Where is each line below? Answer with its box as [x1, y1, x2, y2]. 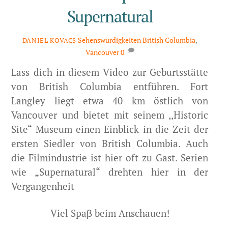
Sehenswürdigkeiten [78, 35, 141, 45]
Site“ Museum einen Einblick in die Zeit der [11, 123, 209, 136]
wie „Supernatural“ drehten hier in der [11, 165, 209, 179]
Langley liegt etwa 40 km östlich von [11, 94, 209, 107]
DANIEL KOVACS [22, 36, 77, 45]
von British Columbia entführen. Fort [11, 80, 209, 93]
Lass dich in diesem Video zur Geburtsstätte [11, 66, 209, 79]
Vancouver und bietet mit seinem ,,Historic [11, 108, 209, 122]
